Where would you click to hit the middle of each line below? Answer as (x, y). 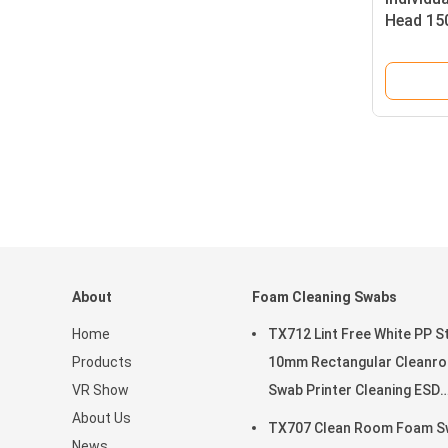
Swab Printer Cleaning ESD (354, 390)
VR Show (100, 390)
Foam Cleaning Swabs (324, 297)
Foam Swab (305, 418)
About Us (101, 418)
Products (102, 362)
